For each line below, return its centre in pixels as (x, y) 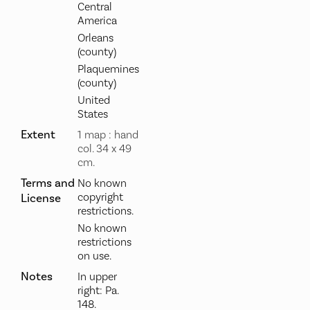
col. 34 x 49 (104, 149)
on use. (94, 256)
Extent (38, 135)
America (97, 21)
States (92, 115)
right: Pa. (98, 291)
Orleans (95, 38)
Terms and (47, 184)
